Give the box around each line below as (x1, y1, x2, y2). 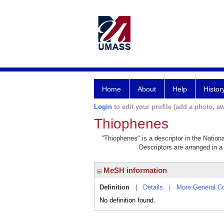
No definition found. (99, 196, 155, 204)
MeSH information (101, 166, 167, 174)
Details (143, 183, 163, 191)
